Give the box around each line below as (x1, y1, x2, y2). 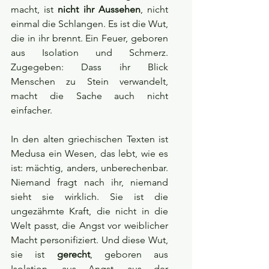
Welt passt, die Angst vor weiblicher (11, 220, 168, 232)
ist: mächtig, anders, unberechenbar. (11, 162, 168, 174)
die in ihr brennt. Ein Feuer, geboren (11, 32, 168, 44)
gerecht (56, 249, 90, 261)
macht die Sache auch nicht (11, 90, 168, 102)
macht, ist (11, 4, 58, 16)
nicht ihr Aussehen (58, 4, 141, 16)
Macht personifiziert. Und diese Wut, (11, 234, 168, 246)
